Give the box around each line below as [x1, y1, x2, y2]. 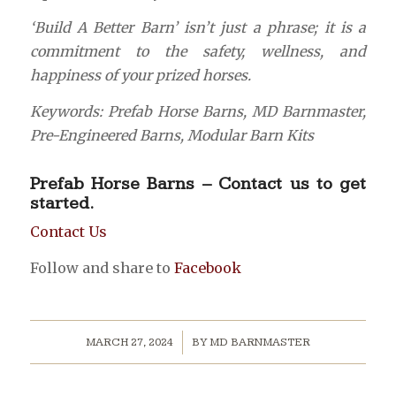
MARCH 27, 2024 [85, 335, 173, 350]
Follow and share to [29, 258, 174, 277]
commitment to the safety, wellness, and [29, 42, 367, 61]
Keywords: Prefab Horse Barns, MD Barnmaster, [29, 103, 367, 121]
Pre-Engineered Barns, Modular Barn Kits [29, 126, 314, 145]
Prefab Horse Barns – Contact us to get [29, 173, 367, 195]
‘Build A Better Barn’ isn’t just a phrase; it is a [29, 19, 367, 37]
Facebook [173, 258, 241, 277]
